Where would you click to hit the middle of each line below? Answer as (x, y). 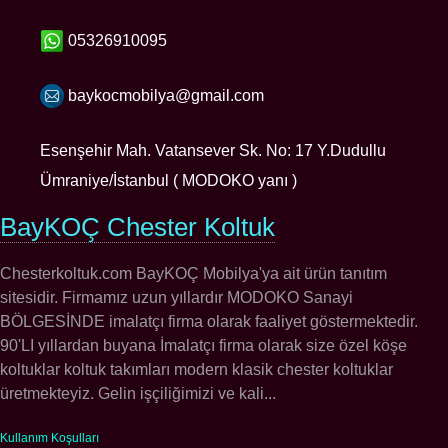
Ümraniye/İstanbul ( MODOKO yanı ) (168, 180)
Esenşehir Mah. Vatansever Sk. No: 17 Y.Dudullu (213, 150)
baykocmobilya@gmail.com (164, 95)
